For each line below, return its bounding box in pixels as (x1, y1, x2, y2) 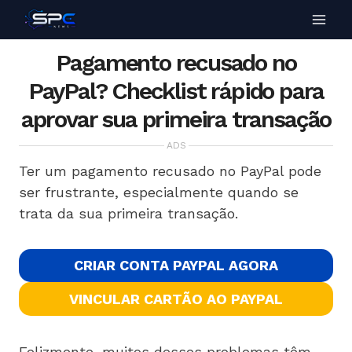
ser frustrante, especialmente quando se (19, 184, 299, 200)
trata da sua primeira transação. (19, 205, 238, 222)
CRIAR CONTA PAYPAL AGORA (74, 257, 278, 274)
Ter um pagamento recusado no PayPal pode (19, 163, 321, 179)
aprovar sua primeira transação (20, 105, 332, 133)
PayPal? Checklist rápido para (27, 77, 324, 104)
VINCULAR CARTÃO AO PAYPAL (69, 290, 283, 307)
